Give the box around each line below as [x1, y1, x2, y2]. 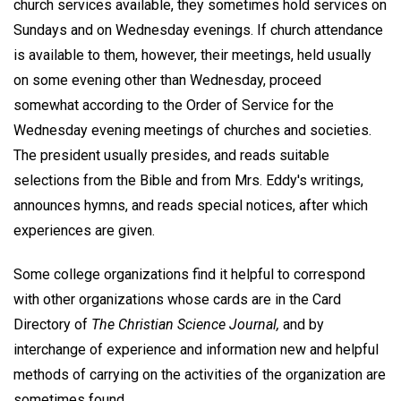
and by [279, 315, 324, 333]
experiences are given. [13, 222, 155, 240]
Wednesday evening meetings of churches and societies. [13, 122, 371, 140]
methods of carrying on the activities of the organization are [13, 365, 386, 383]
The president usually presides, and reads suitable [13, 147, 329, 165]
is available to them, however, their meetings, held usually [13, 47, 371, 64]
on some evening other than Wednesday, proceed [13, 72, 321, 90]
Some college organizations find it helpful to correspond [13, 265, 365, 283]
